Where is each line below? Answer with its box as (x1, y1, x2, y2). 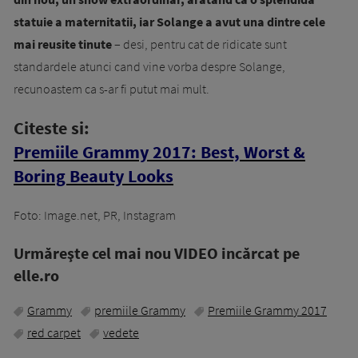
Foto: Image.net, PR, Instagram (14, 207, 176, 223)
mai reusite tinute (14, 36, 112, 52)
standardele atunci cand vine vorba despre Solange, (14, 58, 285, 74)
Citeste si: (14, 117, 89, 139)
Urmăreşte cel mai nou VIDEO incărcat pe (14, 243, 300, 263)
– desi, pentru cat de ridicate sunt (112, 36, 287, 52)
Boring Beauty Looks (14, 165, 173, 187)
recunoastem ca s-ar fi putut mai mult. (14, 81, 209, 97)
